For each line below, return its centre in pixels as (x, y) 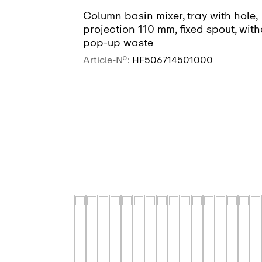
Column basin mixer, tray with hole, (170, 16)
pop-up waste (118, 43)
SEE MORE (173, 98)
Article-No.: (108, 60)
